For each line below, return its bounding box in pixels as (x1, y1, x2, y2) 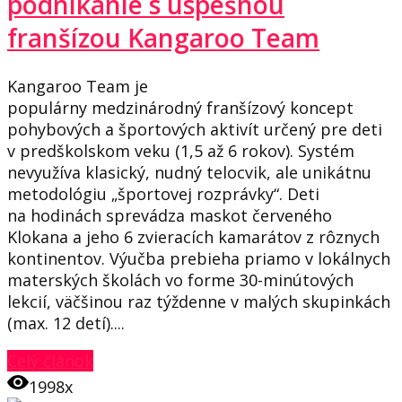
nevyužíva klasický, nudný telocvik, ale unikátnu (7, 161, 371, 183)
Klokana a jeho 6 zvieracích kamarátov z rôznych (7, 225, 380, 248)
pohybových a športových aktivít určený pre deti (7, 118, 382, 140)
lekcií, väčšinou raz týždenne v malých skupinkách (7, 290, 390, 312)
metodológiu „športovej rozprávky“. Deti (7, 182, 319, 205)
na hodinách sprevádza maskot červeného (7, 204, 332, 226)
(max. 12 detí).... (7, 311, 125, 334)
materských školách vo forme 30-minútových (7, 268, 354, 291)
